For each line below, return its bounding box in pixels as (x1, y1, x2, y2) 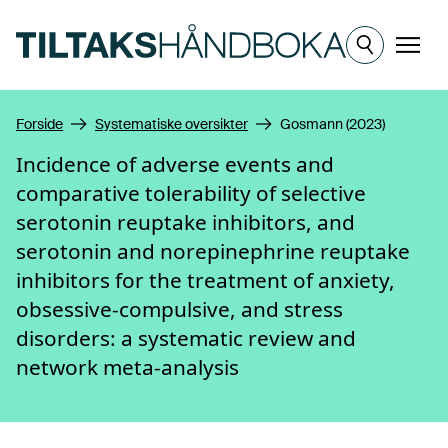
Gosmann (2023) (280, 115, 385, 133)
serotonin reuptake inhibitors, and (16, 208, 355, 236)
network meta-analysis (16, 353, 239, 381)
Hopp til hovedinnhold (15, 8, 176, 29)
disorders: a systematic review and (16, 324, 356, 352)
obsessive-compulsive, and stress (16, 295, 343, 323)
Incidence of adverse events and (16, 150, 334, 178)
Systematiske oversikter (95, 115, 248, 133)
